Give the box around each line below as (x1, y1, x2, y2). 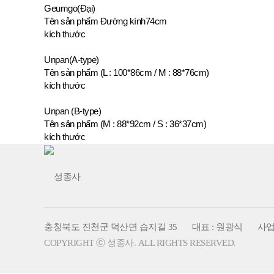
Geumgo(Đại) (44, 4, 95, 13)
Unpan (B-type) (44, 106, 101, 116)
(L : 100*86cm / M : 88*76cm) (100, 68, 209, 78)
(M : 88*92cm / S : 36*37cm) (100, 119, 206, 129)
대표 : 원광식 (191, 222, 243, 232)
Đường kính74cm (100, 17, 167, 26)
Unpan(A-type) (44, 55, 99, 65)
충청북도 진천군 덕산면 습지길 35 (44, 222, 177, 232)
